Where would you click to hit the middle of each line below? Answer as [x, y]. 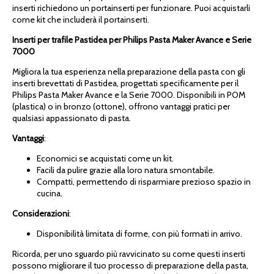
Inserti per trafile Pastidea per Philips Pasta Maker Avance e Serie [132, 39]
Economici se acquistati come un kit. [105, 158]
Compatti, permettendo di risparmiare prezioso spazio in [144, 181]
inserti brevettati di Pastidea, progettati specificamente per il [125, 83]
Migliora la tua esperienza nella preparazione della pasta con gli [129, 71]
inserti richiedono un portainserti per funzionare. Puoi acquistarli [131, 8]
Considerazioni [41, 213]
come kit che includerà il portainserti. [81, 19]
